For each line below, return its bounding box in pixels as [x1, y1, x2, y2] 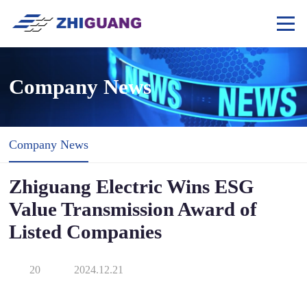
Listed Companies [9, 221, 162, 243]
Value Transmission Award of [9, 198, 258, 221]
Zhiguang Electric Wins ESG [9, 175, 255, 198]
